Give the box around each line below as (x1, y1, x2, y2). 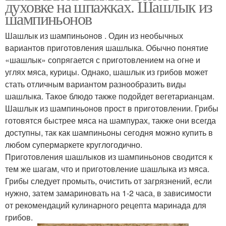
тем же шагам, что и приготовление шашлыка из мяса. (5, 163, 209, 175)
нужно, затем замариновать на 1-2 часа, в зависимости (5, 187, 211, 199)
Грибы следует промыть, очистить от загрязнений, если (5, 175, 212, 187)
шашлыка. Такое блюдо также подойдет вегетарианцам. (5, 90, 214, 102)
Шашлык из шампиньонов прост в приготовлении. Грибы (5, 102, 218, 114)
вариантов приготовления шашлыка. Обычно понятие (5, 42, 208, 53)
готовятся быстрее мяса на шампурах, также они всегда (5, 115, 216, 126)
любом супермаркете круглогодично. (5, 139, 142, 150)
